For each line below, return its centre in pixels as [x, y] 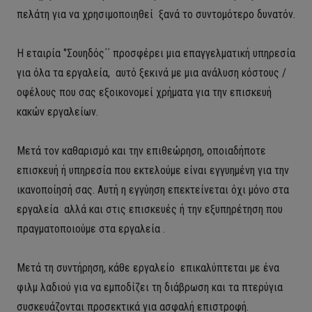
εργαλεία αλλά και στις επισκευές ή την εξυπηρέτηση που [150, 209]
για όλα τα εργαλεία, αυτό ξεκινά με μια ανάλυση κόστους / [151, 73]
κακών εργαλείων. [57, 112]
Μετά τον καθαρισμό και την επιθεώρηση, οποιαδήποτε [141, 151]
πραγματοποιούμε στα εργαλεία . [91, 229]
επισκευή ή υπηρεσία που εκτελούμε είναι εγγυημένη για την [153, 170]
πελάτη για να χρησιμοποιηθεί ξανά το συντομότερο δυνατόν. [156, 14]
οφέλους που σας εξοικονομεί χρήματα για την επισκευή [144, 92]
